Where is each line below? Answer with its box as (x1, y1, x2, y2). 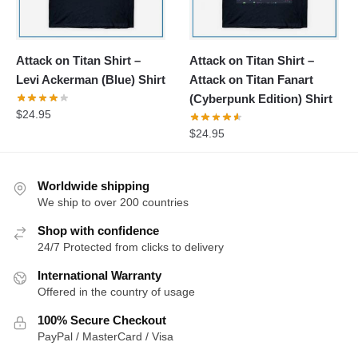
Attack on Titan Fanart (189, 72, 314, 86)
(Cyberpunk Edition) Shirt (189, 91, 333, 105)
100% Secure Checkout (38, 313, 166, 328)
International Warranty (38, 268, 161, 283)
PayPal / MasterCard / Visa (38, 330, 173, 344)
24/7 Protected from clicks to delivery (38, 241, 224, 254)
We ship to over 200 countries (38, 196, 189, 209)
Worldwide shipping (38, 179, 149, 193)
